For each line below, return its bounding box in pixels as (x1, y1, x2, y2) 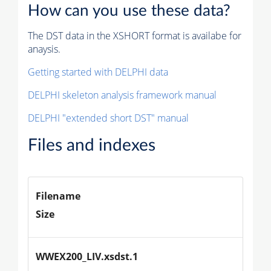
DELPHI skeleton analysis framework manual (28, 88, 217, 102)
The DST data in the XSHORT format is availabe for (28, 29, 241, 43)
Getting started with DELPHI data (28, 65, 168, 79)
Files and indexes (28, 137, 155, 154)
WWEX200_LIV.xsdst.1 (36, 250, 138, 264)
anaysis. (28, 42, 60, 56)
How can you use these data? (28, 3, 230, 19)
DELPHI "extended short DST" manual (28, 111, 189, 125)
